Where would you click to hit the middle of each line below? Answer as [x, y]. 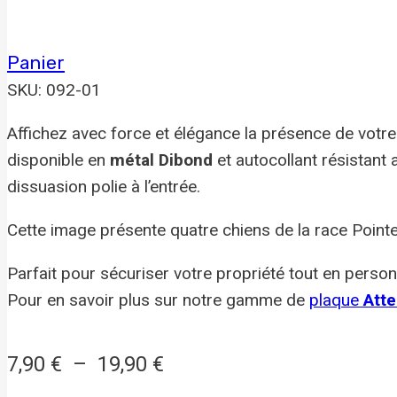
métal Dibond [161, 160]
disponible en [58, 160]
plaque [334, 300]
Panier [36, 62]
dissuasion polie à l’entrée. [104, 186]
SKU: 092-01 [54, 90]
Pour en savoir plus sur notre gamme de [158, 300]
